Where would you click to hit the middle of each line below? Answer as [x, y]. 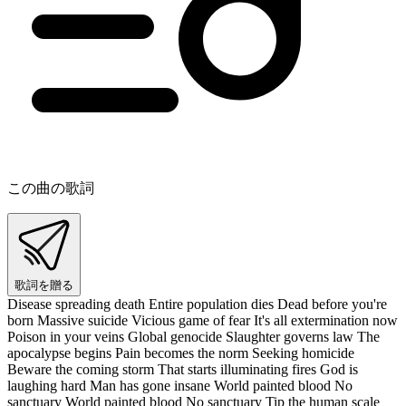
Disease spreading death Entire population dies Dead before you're [197, 304]
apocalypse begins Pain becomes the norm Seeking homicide [181, 353]
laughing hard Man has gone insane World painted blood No [180, 385]
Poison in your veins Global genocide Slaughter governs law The [193, 336]
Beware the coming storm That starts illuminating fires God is [183, 369]
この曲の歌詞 [51, 188]
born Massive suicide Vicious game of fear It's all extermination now [203, 320]
